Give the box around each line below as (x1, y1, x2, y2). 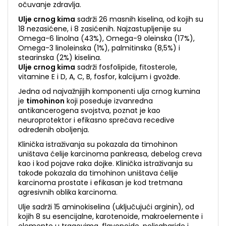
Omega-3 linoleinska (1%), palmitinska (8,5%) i (18, 43, 180, 53)
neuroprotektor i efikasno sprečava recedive (18, 115, 175, 125)
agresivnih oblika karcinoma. (18, 187, 118, 197)
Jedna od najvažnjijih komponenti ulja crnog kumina (18, 86, 200, 96)
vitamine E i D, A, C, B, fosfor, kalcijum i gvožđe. (18, 72, 180, 82)
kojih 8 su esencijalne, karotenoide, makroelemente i (18, 211, 203, 221)
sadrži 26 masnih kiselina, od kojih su (75, 14, 203, 24)
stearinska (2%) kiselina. (18, 52, 101, 63)
